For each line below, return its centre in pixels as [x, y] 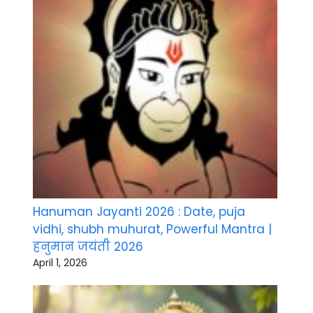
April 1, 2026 [60, 263]
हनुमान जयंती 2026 [88, 247]
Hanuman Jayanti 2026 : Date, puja [139, 212]
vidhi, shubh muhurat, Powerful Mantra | [152, 230]
